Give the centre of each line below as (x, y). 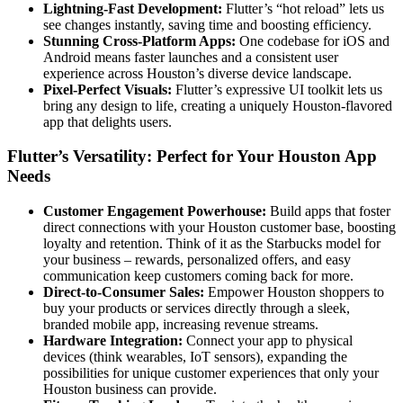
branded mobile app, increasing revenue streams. (181, 325)
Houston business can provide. (130, 390)
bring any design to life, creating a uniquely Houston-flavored (218, 105)
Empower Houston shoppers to (294, 292)
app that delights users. (107, 121)
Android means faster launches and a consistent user (191, 57)
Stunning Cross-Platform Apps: (139, 40)
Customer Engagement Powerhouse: (155, 211)
